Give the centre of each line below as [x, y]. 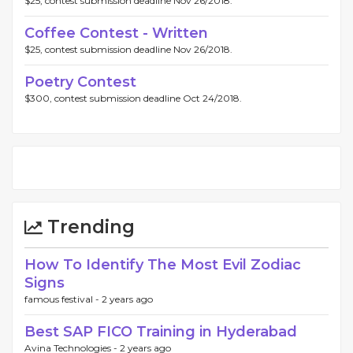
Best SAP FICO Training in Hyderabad [161, 332]
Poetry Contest [80, 82]
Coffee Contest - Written [116, 33]
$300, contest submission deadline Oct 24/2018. [133, 98]
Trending [89, 227]
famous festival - [63, 299]
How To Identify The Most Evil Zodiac [163, 265]
